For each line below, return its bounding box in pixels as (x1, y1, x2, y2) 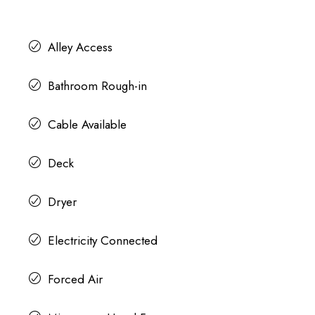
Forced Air (47, 270, 103, 288)
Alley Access (47, 38, 112, 56)
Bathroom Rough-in (47, 77, 147, 94)
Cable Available (47, 115, 127, 133)
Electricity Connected (47, 231, 157, 249)
